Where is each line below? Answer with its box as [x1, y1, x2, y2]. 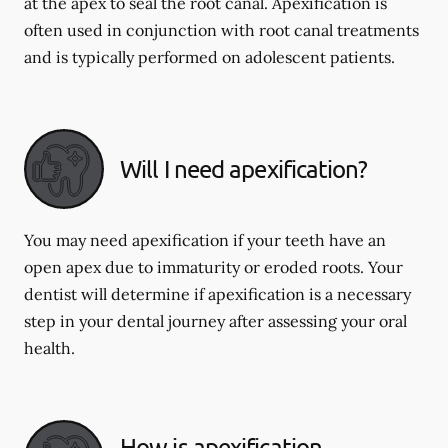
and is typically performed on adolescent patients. [24, 47, 395, 67]
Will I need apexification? [120, 154, 367, 183]
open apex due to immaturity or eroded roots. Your [24, 257, 403, 277]
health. [24, 338, 75, 358]
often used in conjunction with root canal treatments [24, 20, 419, 40]
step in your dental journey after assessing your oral [24, 311, 407, 331]
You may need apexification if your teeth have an [24, 230, 386, 250]
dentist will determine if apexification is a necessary [24, 284, 411, 304]
